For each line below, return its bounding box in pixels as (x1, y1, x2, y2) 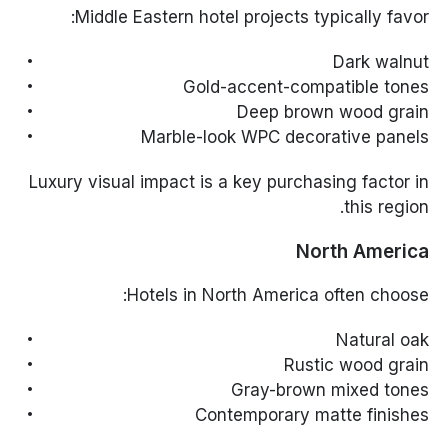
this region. (343, 196, 429, 217)
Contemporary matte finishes (194, 404, 429, 425)
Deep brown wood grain (236, 101, 429, 122)
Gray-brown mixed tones (230, 379, 429, 400)
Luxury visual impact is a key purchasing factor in (28, 171, 429, 192)
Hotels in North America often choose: (126, 284, 429, 305)
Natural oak (335, 329, 429, 350)
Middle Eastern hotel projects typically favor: (74, 6, 429, 27)
